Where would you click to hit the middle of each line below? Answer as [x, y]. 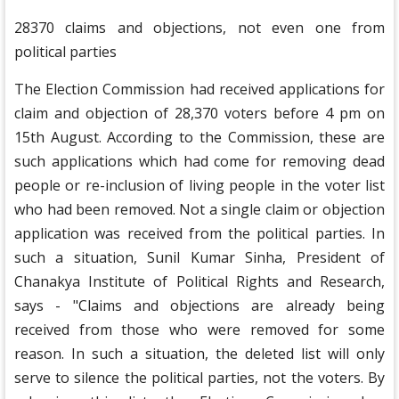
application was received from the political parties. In [199, 234]
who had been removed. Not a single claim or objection [199, 210]
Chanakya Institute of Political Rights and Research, [199, 282]
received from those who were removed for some [199, 330]
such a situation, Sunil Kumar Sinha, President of [199, 258]
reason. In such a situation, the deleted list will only [199, 354]
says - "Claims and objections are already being [199, 306]
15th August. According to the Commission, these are [199, 138]
